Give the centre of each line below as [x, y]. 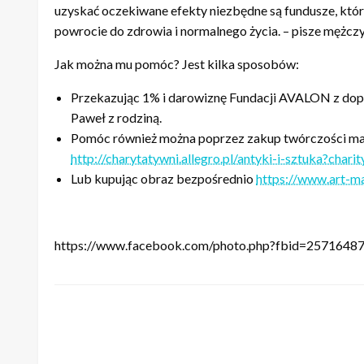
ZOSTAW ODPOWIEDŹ [134, 344]
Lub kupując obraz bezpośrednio [163, 178]
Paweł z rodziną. [116, 117]
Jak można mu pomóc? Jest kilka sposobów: [177, 64]
